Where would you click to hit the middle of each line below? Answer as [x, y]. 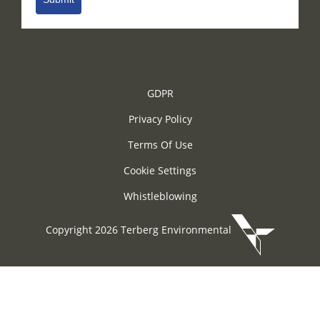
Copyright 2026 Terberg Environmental [138, 229]
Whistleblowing [160, 196]
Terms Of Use [160, 144]
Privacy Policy [160, 119]
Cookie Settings [160, 170]
